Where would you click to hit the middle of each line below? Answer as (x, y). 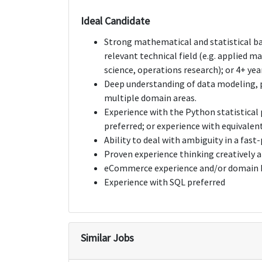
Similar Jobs (107, 237)
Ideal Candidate (115, 20)
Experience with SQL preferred (165, 182)
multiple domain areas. (150, 97)
